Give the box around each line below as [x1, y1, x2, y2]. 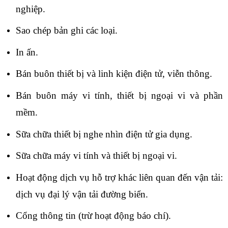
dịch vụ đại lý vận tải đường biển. [15, 188, 148, 199]
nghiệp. [15, 3, 45, 14]
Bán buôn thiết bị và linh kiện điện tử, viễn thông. [15, 68, 212, 79]
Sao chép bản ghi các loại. [15, 25, 118, 36]
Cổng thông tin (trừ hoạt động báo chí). [15, 210, 171, 221]
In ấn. [15, 46, 38, 58]
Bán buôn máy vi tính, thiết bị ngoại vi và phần [15, 90, 223, 101]
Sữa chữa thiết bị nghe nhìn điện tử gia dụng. [15, 128, 192, 139]
